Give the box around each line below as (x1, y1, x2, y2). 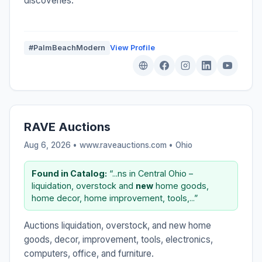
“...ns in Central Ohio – (107, 168, 193, 178)
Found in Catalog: (32, 168, 107, 178)
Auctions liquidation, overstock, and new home (24, 219, 211, 231)
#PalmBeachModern (29, 43, 105, 52)
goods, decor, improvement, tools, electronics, (24, 233, 213, 245)
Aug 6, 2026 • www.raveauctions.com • (24, 140, 175, 150)
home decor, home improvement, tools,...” (32, 192, 198, 203)
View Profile (110, 43, 155, 52)
